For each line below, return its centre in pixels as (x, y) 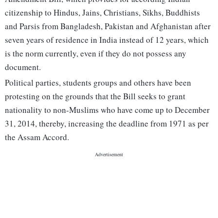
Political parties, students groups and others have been (98, 83)
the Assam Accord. (37, 137)
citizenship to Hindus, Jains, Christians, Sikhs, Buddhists (102, 13)
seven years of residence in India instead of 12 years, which (107, 40)
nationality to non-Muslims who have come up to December (107, 110)
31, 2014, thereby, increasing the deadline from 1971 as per (107, 124)
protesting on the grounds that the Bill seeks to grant (95, 96)
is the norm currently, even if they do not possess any (96, 54)
